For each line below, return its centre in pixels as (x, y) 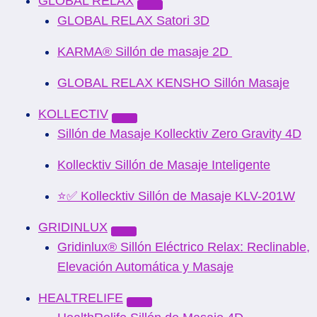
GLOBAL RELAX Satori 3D (133, 21)
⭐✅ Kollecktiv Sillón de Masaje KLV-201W (176, 196)
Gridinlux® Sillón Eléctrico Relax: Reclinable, (184, 247)
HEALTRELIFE (81, 298)
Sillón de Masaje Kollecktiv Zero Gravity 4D (179, 134)
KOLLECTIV (73, 114)
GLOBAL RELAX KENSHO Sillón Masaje (173, 83)
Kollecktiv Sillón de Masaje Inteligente (164, 165)
